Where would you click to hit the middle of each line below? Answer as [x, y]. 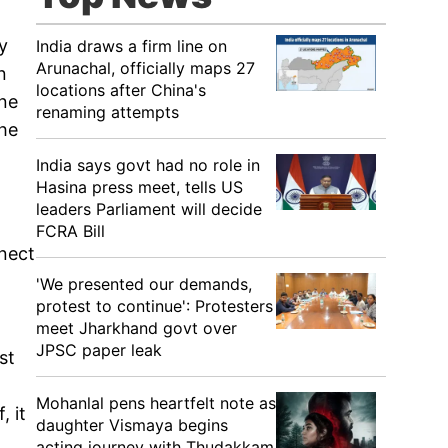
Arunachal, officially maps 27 [145, 68]
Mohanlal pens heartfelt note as [156, 403]
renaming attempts [107, 112]
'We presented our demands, [144, 284]
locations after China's [121, 90]
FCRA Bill [70, 231]
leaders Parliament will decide [149, 209]
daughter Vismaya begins [132, 425]
